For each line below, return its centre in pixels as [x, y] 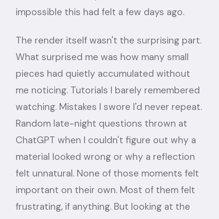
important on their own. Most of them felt [105, 190]
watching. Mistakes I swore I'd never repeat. [109, 107]
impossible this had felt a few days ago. [100, 12]
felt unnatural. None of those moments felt [107, 173]
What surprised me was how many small [102, 57]
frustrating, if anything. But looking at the [103, 207]
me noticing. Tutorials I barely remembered [108, 90]
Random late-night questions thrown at [101, 123]
